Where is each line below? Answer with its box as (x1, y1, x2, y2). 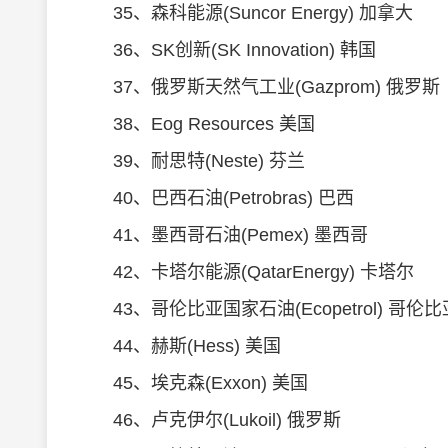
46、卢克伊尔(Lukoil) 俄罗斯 (77, 410, 341, 430)
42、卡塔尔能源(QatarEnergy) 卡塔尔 (77, 262, 414, 282)
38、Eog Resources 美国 (77, 114, 315, 134)
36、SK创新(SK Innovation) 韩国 (77, 40, 376, 60)
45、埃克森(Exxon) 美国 (77, 373, 308, 393)
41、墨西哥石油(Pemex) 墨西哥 (77, 225, 368, 245)
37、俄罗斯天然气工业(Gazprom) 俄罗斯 (77, 77, 440, 97)
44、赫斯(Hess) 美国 (77, 336, 281, 356)
